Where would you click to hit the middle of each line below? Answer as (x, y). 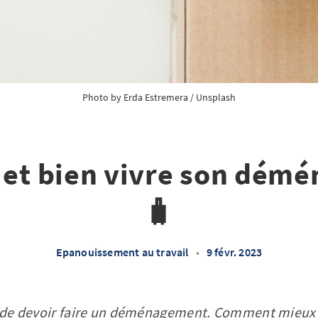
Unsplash (216, 97)
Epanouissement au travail (122, 252)
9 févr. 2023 (234, 252)
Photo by (103, 97)
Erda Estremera (156, 97)
